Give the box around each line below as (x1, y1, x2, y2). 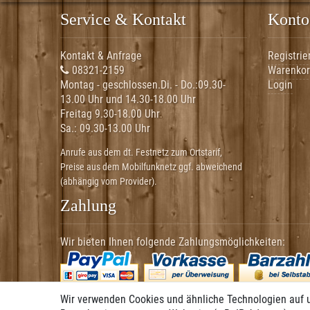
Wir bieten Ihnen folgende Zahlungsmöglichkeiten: (60, 235, 285, 248)
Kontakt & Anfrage (60, 48, 142, 62)
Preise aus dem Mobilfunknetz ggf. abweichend (60, 161, 242, 172)
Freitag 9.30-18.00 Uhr (60, 107, 160, 120)
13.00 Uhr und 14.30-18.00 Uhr (60, 92, 196, 106)
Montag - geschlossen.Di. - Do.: (60, 77, 198, 91)
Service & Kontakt (60, 10, 186, 28)
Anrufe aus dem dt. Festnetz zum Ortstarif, (60, 146, 222, 158)
